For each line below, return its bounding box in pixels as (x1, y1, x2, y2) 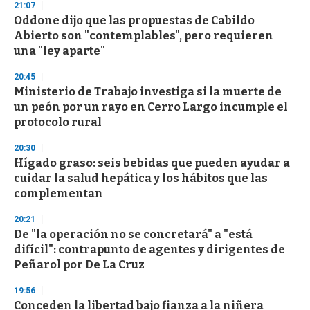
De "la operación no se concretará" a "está (14, 228, 253, 241)
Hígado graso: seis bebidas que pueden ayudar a (14, 156, 290, 170)
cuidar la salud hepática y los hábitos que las (14, 172, 268, 185)
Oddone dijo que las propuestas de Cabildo (14, 14, 255, 28)
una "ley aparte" (14, 44, 105, 58)
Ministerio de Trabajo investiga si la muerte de (14, 85, 282, 99)
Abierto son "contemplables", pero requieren (14, 29, 273, 43)
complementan (14, 187, 103, 201)
